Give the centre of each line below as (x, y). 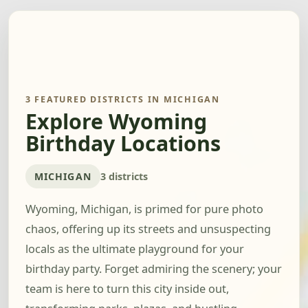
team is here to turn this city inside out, (127, 289)
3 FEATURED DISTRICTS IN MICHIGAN (123, 99)
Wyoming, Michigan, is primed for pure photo (144, 209)
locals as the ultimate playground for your (135, 249)
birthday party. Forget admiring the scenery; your (154, 269)
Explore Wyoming (116, 122)
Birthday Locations (123, 144)
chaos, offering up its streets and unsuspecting (148, 229)
